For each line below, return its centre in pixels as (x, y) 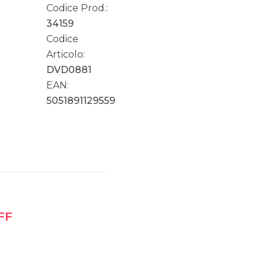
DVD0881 (69, 69)
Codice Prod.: (77, 8)
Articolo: (65, 54)
